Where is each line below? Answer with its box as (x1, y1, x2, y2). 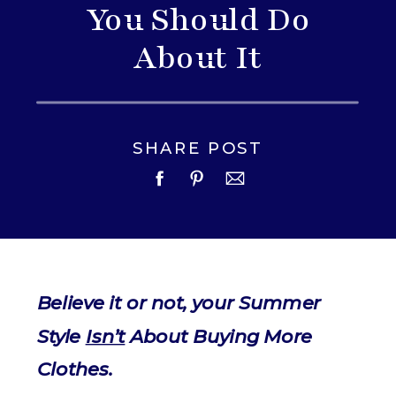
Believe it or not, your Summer (37, 291, 321, 315)
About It (133, 35, 263, 80)
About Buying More (125, 324, 312, 348)
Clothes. (37, 357, 113, 382)
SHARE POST (132, 137, 264, 157)
